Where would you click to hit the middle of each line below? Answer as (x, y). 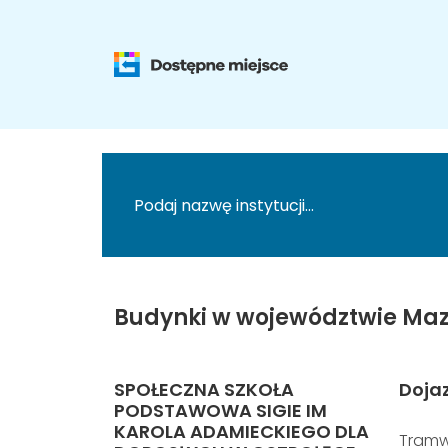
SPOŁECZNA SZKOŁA (204, 389)
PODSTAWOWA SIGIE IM (220, 410)
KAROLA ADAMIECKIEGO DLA (241, 431)
